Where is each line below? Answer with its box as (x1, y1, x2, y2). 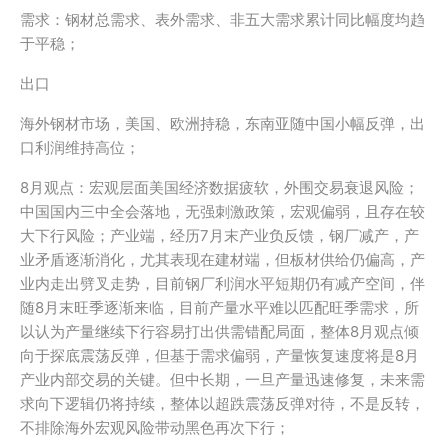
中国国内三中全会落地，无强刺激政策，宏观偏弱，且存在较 (20, 202, 425, 221)
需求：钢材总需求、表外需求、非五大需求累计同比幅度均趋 (20, 10, 425, 29)
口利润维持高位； (20, 138, 140, 157)
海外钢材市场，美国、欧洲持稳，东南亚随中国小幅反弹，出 (20, 114, 425, 133)
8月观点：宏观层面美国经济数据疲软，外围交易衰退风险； (20, 178, 419, 197)
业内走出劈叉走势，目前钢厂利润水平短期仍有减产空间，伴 (20, 274, 425, 293)
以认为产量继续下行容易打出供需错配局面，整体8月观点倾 (20, 322, 419, 341)
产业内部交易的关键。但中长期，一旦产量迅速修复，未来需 (20, 370, 425, 389)
